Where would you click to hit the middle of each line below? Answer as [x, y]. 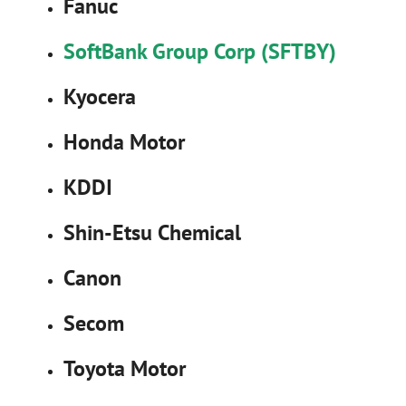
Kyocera [100, 96]
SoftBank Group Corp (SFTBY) [200, 51]
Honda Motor [124, 141]
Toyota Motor [125, 368]
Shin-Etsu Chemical [152, 232]
